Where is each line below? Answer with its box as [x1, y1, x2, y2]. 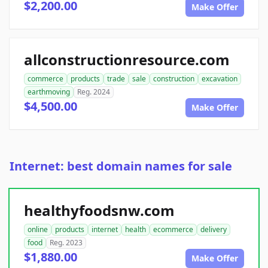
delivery [200, 224, 227, 235]
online [28, 224, 48, 235]
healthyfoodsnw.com [24, 200, 175, 221]
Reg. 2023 [50, 237, 83, 248]
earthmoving [28, 87, 70, 98]
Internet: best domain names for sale [10, 158, 232, 175]
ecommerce [153, 224, 193, 235]
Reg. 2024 [77, 87, 110, 98]
